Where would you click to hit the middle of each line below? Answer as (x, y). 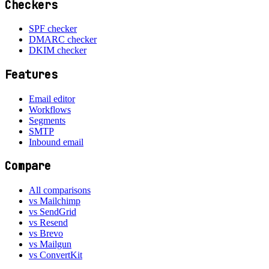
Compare (28, 166)
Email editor (52, 98)
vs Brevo (46, 234)
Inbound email (56, 142)
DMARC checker (63, 40)
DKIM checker (58, 50)
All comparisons (60, 190)
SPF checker (53, 29)
